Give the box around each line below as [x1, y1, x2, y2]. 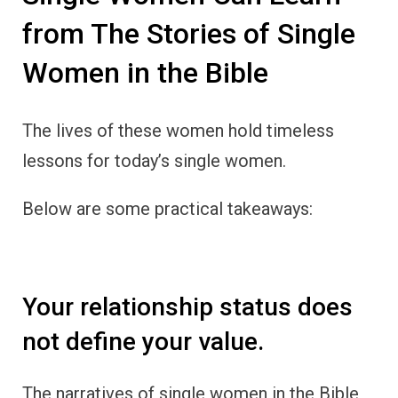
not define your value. [22, 326, 264, 356]
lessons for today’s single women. [22, 149, 286, 171]
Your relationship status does [22, 291, 353, 322]
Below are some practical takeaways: [22, 197, 313, 219]
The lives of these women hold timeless [22, 119, 334, 141]
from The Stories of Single [22, 16, 355, 51]
